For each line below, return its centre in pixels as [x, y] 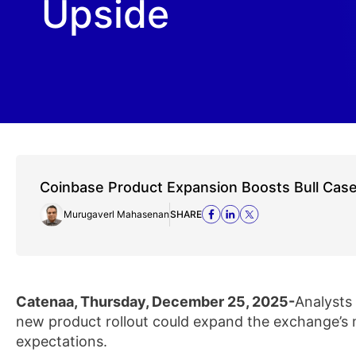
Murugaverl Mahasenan [116, 214]
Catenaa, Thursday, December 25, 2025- [155, 302]
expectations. [62, 341]
